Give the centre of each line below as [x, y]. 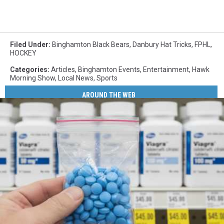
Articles [63, 69]
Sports [107, 78]
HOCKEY [23, 53]
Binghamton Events [109, 69]
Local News [76, 78]
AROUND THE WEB [109, 95]
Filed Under [29, 44]
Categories [29, 69]
